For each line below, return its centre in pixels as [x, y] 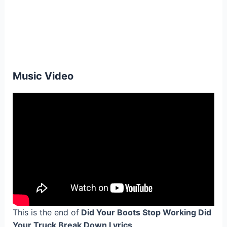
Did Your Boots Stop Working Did [145, 213]
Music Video [43, 76]
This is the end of [46, 213]
